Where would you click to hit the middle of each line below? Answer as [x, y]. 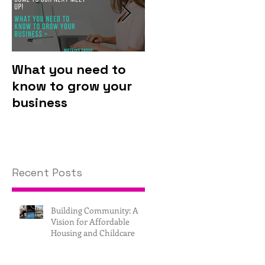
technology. [184, 102]
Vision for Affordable [90, 222]
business [40, 102]
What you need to [69, 69]
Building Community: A [95, 211]
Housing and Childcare [93, 233]
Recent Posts [47, 173]
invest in [172, 85]
